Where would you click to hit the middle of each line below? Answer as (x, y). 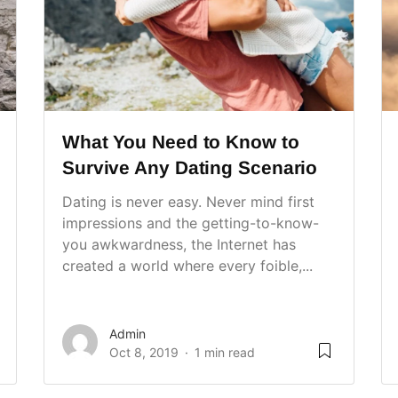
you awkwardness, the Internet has (179, 245)
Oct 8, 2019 (144, 353)
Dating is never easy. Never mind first (188, 202)
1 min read (225, 353)
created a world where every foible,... (187, 266)
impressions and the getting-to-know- (191, 223)
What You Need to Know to (181, 142)
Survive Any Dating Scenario (190, 168)
